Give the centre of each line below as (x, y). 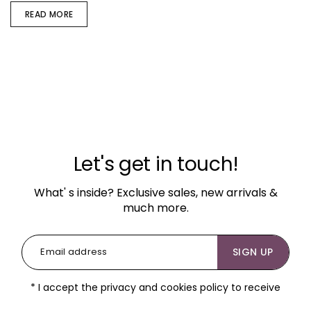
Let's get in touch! (155, 164)
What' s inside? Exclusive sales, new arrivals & (155, 193)
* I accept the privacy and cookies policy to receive (155, 287)
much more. (155, 208)
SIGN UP (253, 252)
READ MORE (49, 14)
